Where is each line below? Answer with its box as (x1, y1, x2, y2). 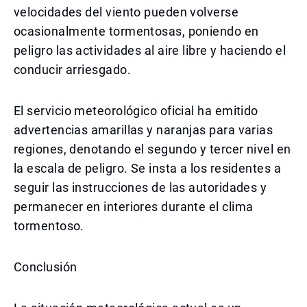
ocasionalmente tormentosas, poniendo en (14, 24, 259, 38)
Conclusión (14, 260, 77, 274)
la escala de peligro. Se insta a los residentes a (14, 161, 282, 175)
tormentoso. (14, 219, 84, 233)
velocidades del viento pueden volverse (14, 5, 239, 19)
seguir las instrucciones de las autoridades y (14, 180, 267, 195)
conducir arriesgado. (14, 62, 131, 77)
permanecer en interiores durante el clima (14, 199, 254, 214)
